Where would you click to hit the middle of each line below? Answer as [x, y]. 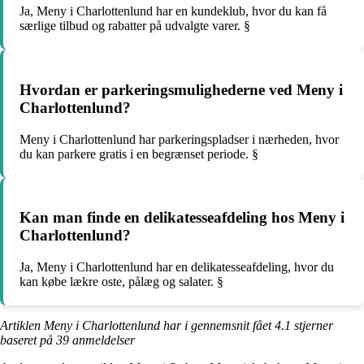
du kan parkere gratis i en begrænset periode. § [139, 154]
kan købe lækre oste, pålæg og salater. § [121, 281]
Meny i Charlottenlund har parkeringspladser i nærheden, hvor [179, 139]
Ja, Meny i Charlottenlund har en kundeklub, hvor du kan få [173, 11]
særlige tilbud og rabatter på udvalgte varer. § [135, 26]
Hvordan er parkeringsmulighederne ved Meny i [181, 89]
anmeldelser [102, 340]
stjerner [312, 325]
